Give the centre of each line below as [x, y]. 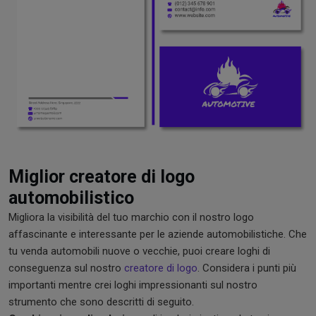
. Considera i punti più [247, 268]
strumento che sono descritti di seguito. [101, 302]
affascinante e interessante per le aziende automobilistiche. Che [158, 234]
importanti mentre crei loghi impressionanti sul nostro [133, 285]
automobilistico [71, 197]
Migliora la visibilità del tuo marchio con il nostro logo [131, 217]
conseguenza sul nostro [66, 268]
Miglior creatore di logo [102, 176]
